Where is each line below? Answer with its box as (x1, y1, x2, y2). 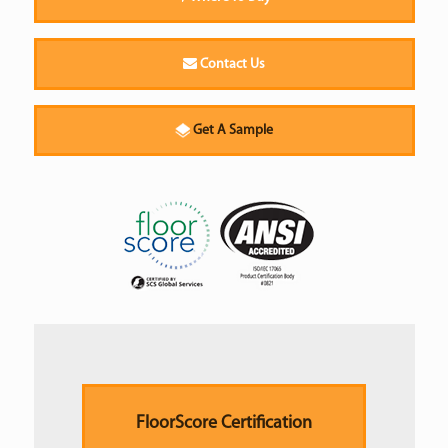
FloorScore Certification (136, 413, 312, 433)
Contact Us (197, 56, 265, 72)
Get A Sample (193, 122, 273, 138)
